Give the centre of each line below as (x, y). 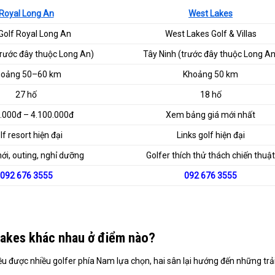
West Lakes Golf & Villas (211, 34)
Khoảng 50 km (211, 75)
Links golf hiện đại (211, 135)
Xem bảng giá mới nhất (211, 115)
